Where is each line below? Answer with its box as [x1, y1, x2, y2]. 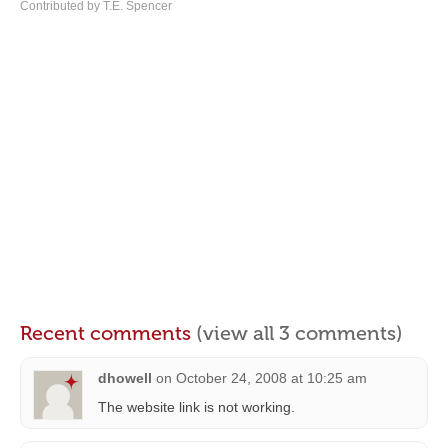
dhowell [98, 369, 152, 386]
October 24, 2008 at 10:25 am [176, 369, 367, 386]
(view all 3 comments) [196, 320, 403, 345]
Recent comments [20, 320, 196, 345]
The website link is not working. [98, 398, 295, 415]
